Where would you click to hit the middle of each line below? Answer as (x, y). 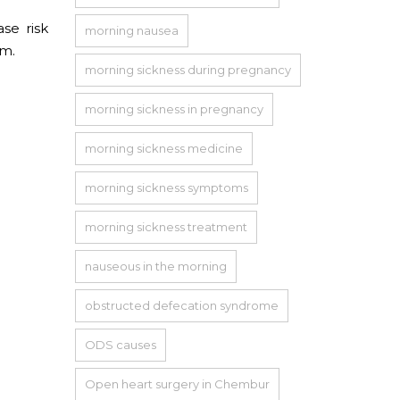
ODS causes (120, 344)
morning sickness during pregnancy (187, 69)
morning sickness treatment (166, 226)
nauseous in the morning (155, 266)
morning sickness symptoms (166, 187)
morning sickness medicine (163, 148)
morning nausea (131, 30)
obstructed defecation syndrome (181, 305)
